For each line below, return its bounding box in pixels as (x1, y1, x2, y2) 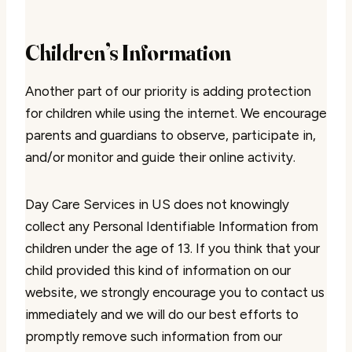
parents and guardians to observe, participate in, (25, 127, 316, 143)
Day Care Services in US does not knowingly (25, 196, 289, 212)
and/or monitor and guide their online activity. (25, 149, 295, 165)
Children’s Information (25, 39, 231, 66)
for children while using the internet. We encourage (25, 105, 327, 121)
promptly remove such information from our (25, 328, 282, 344)
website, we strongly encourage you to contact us (25, 284, 324, 300)
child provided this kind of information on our (25, 262, 291, 278)
